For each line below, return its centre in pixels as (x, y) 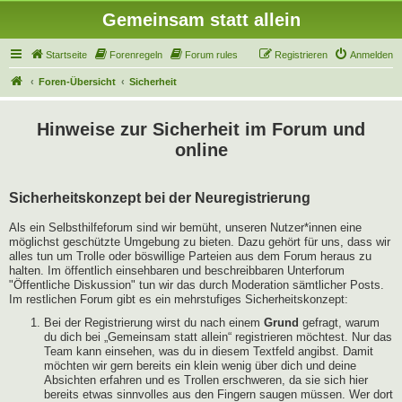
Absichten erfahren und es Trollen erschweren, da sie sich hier (206, 380)
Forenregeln (136, 55)
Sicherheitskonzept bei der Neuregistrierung (160, 197)
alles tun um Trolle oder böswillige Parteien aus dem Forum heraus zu (190, 256)
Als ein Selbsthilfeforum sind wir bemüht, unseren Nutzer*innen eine (185, 227)
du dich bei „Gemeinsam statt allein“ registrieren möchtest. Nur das (218, 337)
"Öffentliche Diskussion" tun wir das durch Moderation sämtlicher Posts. (197, 285)
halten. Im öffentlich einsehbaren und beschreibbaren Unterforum (177, 271)
